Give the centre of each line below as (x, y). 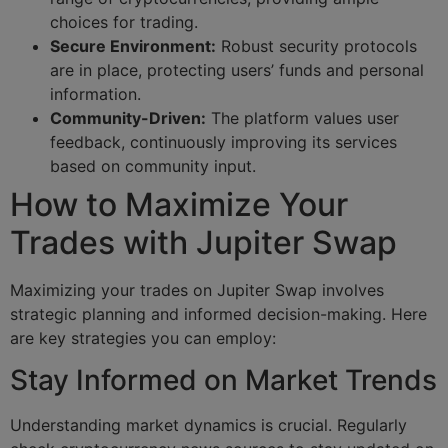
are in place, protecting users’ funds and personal (237, 69)
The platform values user (302, 117)
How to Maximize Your (179, 204)
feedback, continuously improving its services (223, 141)
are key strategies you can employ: (143, 337)
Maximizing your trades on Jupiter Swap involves (197, 289)
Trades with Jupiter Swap (203, 242)
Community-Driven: (128, 117)
